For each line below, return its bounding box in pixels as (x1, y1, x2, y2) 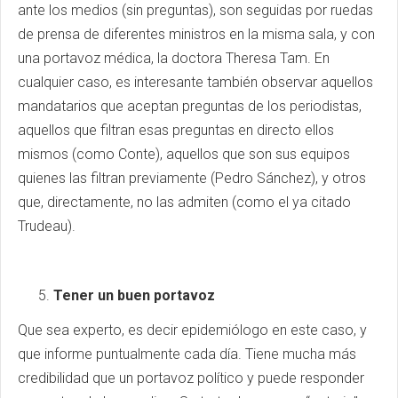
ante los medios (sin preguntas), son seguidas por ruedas (18, 2, 373, 19)
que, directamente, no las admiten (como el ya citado (18, 194, 351, 211)
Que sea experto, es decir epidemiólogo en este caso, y (18, 322, 367, 338)
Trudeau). (18, 218, 76, 235)
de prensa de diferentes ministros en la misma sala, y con (18, 26, 375, 43)
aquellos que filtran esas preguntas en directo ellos (18, 122, 334, 139)
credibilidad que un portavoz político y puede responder (18, 370, 364, 386)
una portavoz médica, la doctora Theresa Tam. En (18, 50, 330, 67)
